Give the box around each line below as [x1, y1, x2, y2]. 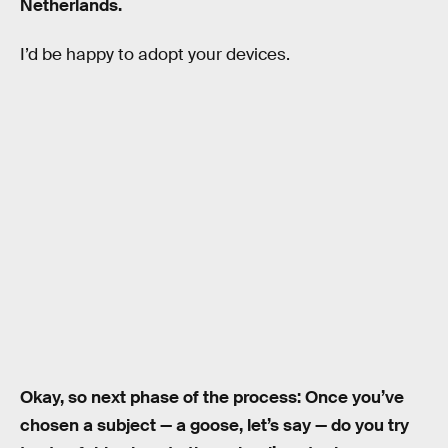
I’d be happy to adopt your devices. [20, 44, 290, 66]
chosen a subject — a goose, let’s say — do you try [20, 415, 409, 437]
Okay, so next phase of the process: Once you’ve [20, 387, 404, 409]
